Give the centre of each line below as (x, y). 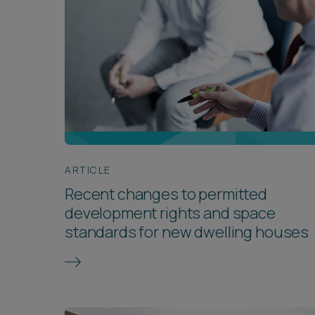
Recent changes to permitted (166, 194)
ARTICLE (88, 169)
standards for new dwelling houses (187, 232)
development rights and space (170, 213)
